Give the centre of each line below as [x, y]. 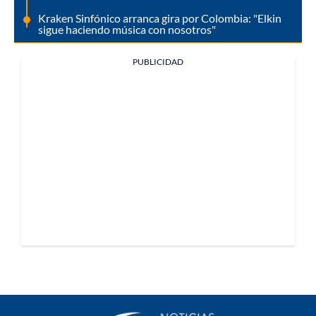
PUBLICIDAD [158, 61]
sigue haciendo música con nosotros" [127, 29]
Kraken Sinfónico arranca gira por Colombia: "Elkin [160, 18]
